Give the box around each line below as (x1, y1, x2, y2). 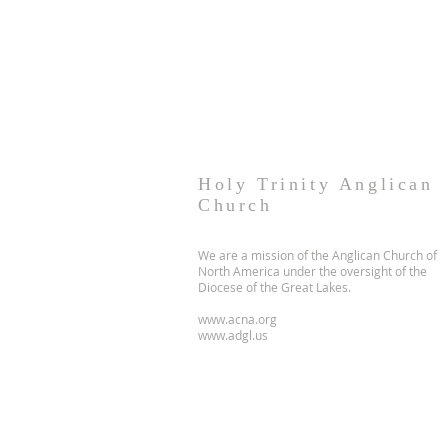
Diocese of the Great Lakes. (198, 279, 351, 295)
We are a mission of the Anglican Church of (198, 247, 437, 263)
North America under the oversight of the (198, 263, 427, 279)
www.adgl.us (198, 327, 268, 343)
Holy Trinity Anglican (198, 174, 434, 194)
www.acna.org (198, 311, 277, 327)
